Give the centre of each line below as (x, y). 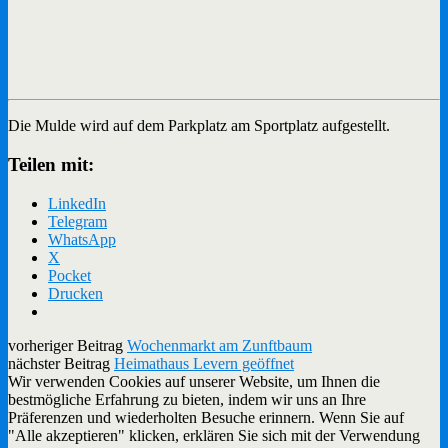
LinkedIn (77, 203)
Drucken (75, 293)
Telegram (77, 221)
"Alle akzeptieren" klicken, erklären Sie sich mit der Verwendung (214, 435)
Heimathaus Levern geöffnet (204, 363)
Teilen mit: (51, 165)
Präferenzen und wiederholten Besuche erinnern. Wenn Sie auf (206, 417)
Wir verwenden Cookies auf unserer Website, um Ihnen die (194, 381)
